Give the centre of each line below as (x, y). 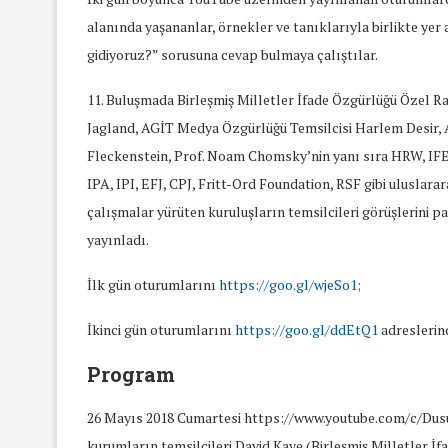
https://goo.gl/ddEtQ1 (306, 329)
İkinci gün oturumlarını (161, 329)
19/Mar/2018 (407, 13)
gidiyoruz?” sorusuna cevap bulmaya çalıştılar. (232, 54)
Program (131, 373)
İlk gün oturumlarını (153, 284)
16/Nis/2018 (67, 13)
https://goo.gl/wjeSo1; (290, 284)
